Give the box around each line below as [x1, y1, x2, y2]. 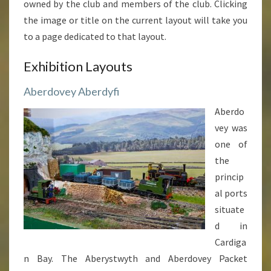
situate [215, 203, 244, 215]
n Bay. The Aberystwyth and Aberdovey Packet [24, 252, 247, 264]
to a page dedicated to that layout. [24, 30, 166, 42]
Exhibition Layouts [24, 58, 132, 74]
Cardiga [215, 236, 246, 248]
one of [215, 138, 247, 150]
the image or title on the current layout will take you [24, 14, 247, 26]
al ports [215, 187, 247, 199]
